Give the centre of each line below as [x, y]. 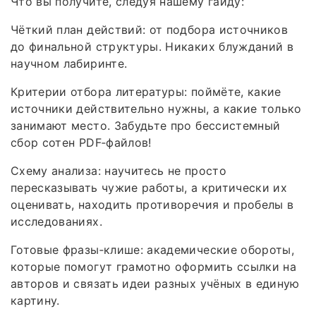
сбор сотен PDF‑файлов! [81, 142]
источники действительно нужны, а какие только [156, 108]
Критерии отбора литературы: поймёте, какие [146, 91]
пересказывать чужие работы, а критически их [149, 187]
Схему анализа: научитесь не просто [119, 170]
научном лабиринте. [69, 63]
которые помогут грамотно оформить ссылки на [154, 266]
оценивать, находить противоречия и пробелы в [152, 204]
